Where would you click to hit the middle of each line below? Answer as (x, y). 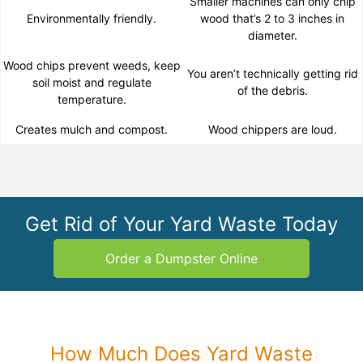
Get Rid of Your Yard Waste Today (181, 224)
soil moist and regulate (92, 83)
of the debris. (272, 91)
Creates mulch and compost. (92, 130)
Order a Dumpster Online (181, 259)
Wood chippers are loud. (272, 130)
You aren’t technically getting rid (272, 74)
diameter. (272, 36)
